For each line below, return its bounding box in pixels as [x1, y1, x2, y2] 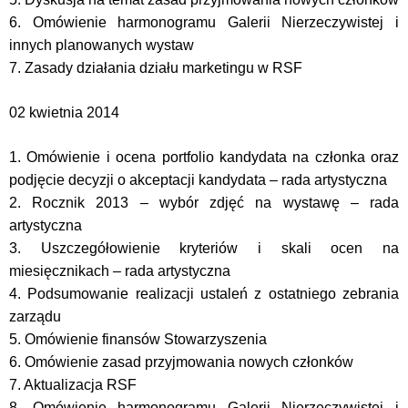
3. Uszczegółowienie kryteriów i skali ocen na [9, 240, 399, 256]
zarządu [9, 309, 61, 324]
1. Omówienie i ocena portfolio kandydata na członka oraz [9, 149, 399, 165]
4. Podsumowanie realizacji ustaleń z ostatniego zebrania [9, 286, 399, 301]
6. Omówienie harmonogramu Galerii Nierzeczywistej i [9, 15, 399, 30]
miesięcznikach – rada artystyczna [9, 263, 230, 279]
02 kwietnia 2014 [9, 105, 119, 120]
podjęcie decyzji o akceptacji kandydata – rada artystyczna [9, 172, 387, 188]
